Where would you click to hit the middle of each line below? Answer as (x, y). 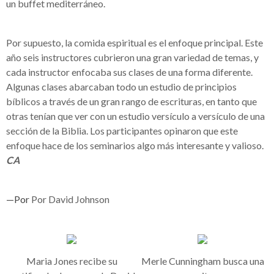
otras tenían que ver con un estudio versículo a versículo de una (135, 116)
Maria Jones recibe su (72, 261)
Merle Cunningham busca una (202, 261)
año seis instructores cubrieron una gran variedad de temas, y (132, 57)
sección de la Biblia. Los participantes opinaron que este (122, 131)
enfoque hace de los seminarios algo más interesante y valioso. (135, 145)
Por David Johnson (70, 199)
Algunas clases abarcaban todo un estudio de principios (121, 87)
